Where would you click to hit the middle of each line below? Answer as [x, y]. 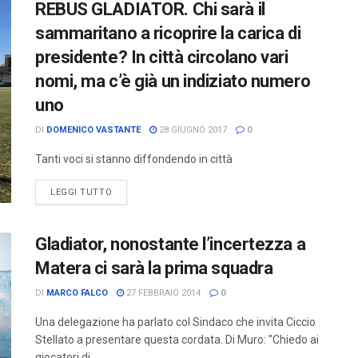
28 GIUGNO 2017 [192, 129]
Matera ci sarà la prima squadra [154, 268]
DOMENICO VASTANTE [93, 129]
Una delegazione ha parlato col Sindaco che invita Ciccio [175, 322]
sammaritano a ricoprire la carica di [168, 33]
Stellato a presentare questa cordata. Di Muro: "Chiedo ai [177, 339]
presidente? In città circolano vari [162, 57]
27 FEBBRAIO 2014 [162, 292]
